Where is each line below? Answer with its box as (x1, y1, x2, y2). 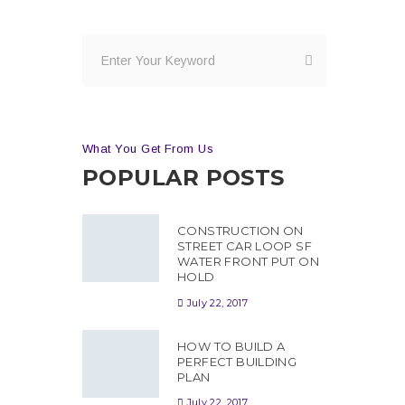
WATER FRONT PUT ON (177, 254, 320, 268)
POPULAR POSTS (82, 165, 285, 191)
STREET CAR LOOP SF (177, 239, 313, 253)
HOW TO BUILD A (177, 338, 286, 353)
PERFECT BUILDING (177, 353, 297, 369)
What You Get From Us (82, 142, 213, 155)
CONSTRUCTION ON (177, 223, 304, 238)
